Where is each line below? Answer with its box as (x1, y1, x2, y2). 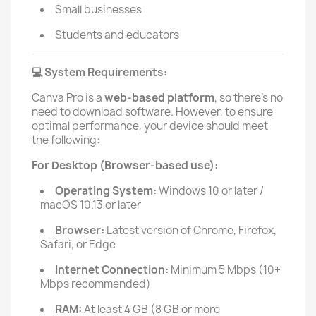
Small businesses (55, 2, 142, 17)
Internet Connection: (55, 262, 169, 277)
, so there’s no (214, 90, 283, 105)
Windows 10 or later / (157, 183, 264, 198)
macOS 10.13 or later (40, 197, 141, 212)
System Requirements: (42, 65, 167, 80)
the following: (32, 133, 100, 147)
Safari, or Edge (40, 237, 116, 252)
